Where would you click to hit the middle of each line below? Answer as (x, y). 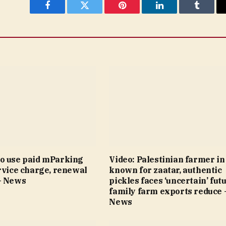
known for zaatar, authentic (165, 170)
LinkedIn (175, 13)
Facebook (64, 13)
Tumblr (209, 13)
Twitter (97, 13)
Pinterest (137, 13)
